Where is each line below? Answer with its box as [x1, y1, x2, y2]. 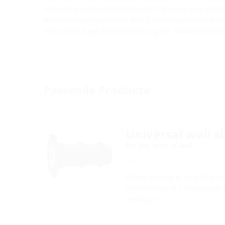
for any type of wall [125, 141, 193, 150]
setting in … [125, 194, 165, 204]
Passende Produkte [44, 82, 150, 98]
